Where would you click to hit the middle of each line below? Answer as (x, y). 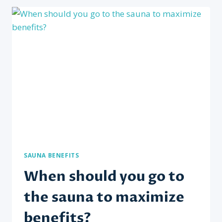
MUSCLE (80, 18)
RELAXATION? (90, 50)
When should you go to (104, 177)
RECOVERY (83, 29)
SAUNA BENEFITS (52, 155)
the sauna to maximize (104, 197)
